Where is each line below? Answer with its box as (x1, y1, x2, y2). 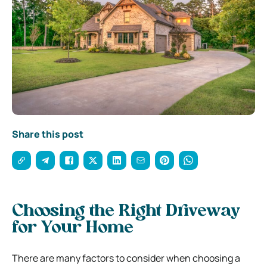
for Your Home (12, 219, 133, 237)
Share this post (12, 127, 83, 141)
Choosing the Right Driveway (12, 203, 240, 220)
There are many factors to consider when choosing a (12, 251, 240, 265)
